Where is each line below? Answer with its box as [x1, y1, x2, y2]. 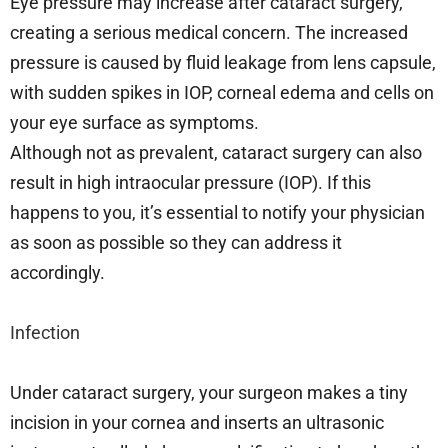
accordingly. [10, 261, 105, 283]
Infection [10, 321, 80, 343]
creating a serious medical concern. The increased [10, 21, 408, 43]
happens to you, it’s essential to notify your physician [10, 201, 425, 223]
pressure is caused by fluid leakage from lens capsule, [10, 51, 436, 73]
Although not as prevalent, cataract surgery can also [10, 141, 422, 163]
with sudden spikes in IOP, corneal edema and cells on [10, 81, 434, 103]
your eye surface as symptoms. [10, 111, 259, 133]
